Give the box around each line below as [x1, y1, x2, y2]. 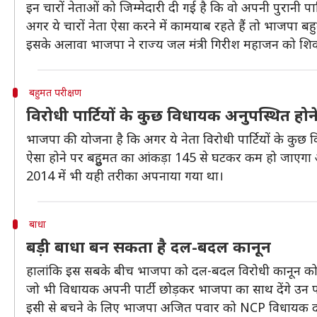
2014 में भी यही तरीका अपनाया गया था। [26, 167, 224, 184]
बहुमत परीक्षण [28, 86, 81, 99]
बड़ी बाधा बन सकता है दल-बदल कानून [26, 236, 271, 257]
